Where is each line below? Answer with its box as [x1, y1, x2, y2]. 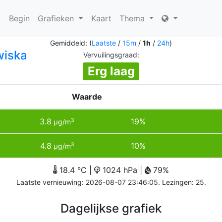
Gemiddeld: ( [50, 39, 92, 47]
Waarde [71, 92, 102, 102]
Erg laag [87, 64, 135, 78]
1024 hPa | [100, 165, 145, 175]
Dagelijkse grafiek [60, 201, 162, 216]
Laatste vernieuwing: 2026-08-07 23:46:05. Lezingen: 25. [16, 178, 206, 186]
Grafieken [38, 13, 76, 23]
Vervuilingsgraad [83, 51, 137, 59]
